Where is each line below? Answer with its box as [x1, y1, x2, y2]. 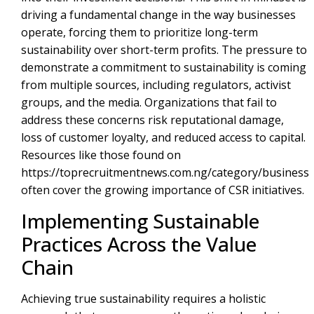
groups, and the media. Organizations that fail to [21, 95, 277, 111]
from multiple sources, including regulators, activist [21, 77, 291, 93]
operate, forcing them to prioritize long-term [21, 25, 258, 41]
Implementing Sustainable [21, 207, 259, 234]
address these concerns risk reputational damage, [21, 112, 284, 128]
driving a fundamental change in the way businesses [21, 7, 296, 23]
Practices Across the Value [21, 230, 257, 257]
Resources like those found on [21, 147, 181, 163]
